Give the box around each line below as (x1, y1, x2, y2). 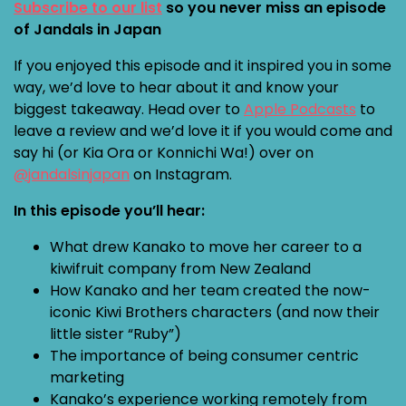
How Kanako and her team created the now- (50, 280, 371, 301)
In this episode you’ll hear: (14, 200, 205, 221)
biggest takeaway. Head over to (14, 99, 244, 120)
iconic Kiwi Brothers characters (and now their (50, 302, 380, 323)
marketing (50, 367, 124, 388)
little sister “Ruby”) (50, 324, 181, 344)
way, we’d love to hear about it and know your (14, 77, 339, 98)
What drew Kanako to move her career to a (50, 237, 362, 257)
